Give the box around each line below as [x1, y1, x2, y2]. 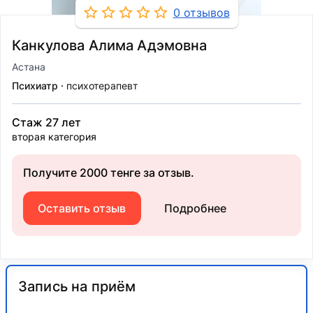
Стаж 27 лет [12, 115, 81, 129]
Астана [12, 61, 45, 73]
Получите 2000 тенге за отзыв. [23, 166, 194, 180]
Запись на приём [18, 278, 136, 295]
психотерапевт [64, 80, 138, 92]
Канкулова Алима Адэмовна [12, 37, 208, 54]
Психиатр [12, 80, 61, 92]
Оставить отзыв [38, 201, 126, 215]
